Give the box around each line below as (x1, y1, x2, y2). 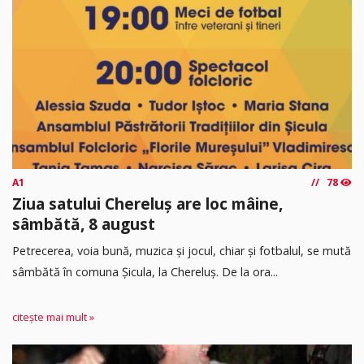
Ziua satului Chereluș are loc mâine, (12, 193, 283, 215)
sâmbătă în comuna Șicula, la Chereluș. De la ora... (12, 264, 278, 280)
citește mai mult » (12, 310, 94, 325)
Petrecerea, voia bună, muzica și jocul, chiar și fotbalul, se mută (12, 243, 351, 259)
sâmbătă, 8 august (12, 213, 155, 236)
